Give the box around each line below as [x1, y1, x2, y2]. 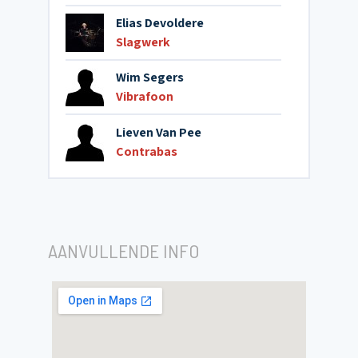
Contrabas [116, 143, 177, 160]
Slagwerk [116, 34, 170, 50]
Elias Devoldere [116, 14, 204, 31]
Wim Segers [116, 69, 184, 86]
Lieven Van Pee [116, 124, 201, 141]
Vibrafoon [116, 88, 173, 105]
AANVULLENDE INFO [48, 239, 200, 262]
